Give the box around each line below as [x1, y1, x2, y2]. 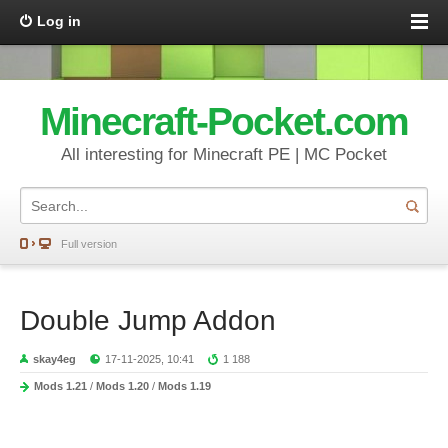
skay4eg [33, 353, 76, 365]
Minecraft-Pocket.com [39, 100, 409, 143]
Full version [61, 238, 117, 250]
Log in [37, 13, 81, 29]
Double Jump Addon [20, 305, 276, 336]
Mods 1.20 [96, 380, 149, 392]
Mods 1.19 [158, 380, 211, 392]
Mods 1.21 [34, 380, 87, 392]
